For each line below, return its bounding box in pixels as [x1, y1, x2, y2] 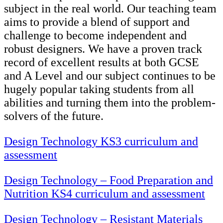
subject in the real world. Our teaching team [4, 2, 217, 15]
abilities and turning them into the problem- [4, 96, 216, 110]
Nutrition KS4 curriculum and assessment [4, 187, 205, 201]
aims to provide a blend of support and [4, 15, 190, 29]
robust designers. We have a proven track [4, 42, 202, 56]
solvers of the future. [4, 110, 104, 123]
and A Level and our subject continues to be [4, 69, 216, 83]
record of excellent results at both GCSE [4, 56, 199, 69]
